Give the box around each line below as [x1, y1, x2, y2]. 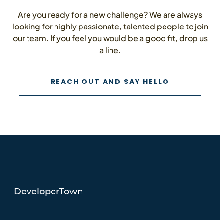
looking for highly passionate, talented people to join [12, 21, 208, 31]
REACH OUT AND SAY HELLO [51, 76, 169, 86]
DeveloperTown [13, 186, 83, 197]
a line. [99, 44, 121, 55]
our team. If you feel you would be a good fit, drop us [12, 32, 208, 43]
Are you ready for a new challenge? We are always [18, 9, 202, 20]
